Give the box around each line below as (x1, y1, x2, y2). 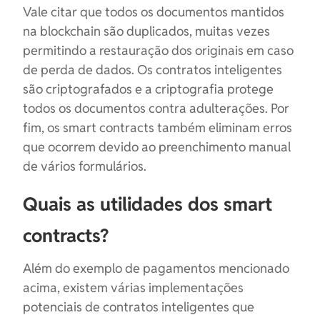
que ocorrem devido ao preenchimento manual (23, 139, 291, 155)
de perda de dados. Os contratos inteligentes (23, 61, 282, 78)
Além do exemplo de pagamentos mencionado (23, 260, 289, 276)
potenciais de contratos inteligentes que (23, 299, 254, 315)
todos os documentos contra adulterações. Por (23, 100, 289, 116)
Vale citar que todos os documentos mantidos (23, 4, 284, 20)
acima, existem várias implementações (23, 279, 244, 296)
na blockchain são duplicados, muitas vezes (23, 23, 270, 39)
